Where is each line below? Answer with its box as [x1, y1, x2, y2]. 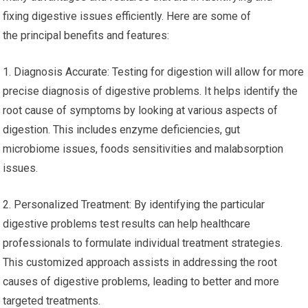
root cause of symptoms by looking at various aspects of [3, 104, 278, 117]
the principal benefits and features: [3, 29, 170, 42]
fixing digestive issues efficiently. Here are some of [3, 10, 252, 23]
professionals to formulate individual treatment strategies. [3, 236, 283, 250]
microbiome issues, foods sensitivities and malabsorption [3, 142, 284, 155]
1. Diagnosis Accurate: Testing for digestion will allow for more [3, 65, 305, 78]
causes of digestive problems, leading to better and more [3, 275, 280, 288]
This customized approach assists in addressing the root [3, 256, 278, 269]
